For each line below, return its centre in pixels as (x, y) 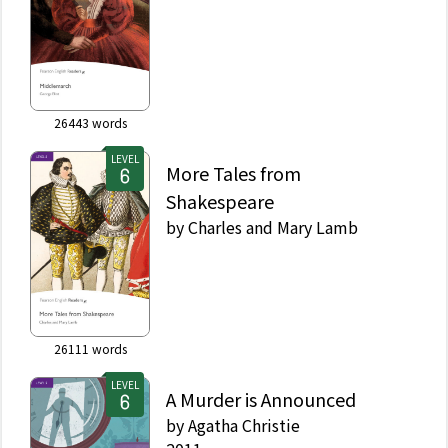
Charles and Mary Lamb (273, 226)
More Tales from (233, 172)
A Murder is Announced (261, 398)
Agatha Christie (244, 424)
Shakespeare (220, 200)
